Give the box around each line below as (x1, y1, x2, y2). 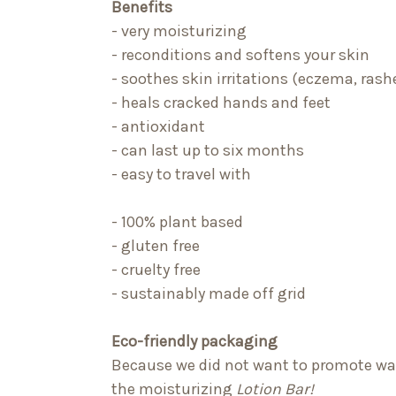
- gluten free (111, 236, 200, 256)
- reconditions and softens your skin (111, 45, 369, 65)
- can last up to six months (111, 141, 304, 161)
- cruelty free (111, 260, 201, 280)
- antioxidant (111, 117, 205, 137)
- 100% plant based (111, 212, 243, 232)
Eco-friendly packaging (111, 331, 278, 352)
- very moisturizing (111, 21, 247, 42)
